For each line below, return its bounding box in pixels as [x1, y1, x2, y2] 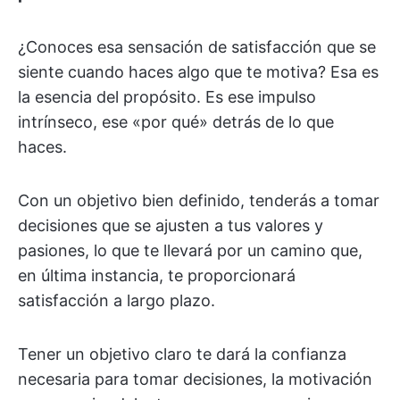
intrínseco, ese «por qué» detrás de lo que [18, 112, 334, 131]
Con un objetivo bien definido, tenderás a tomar [18, 191, 379, 210]
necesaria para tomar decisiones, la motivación [18, 370, 372, 388]
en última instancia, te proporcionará [18, 266, 296, 285]
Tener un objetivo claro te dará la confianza [18, 345, 346, 363]
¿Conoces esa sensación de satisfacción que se [18, 37, 376, 56]
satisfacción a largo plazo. [18, 291, 215, 310]
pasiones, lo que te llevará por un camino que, [18, 241, 362, 260]
